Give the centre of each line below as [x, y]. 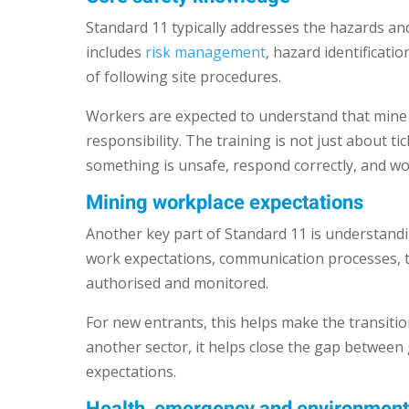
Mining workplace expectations [225, 203]
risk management [206, 52]
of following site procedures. [184, 77]
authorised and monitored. [178, 283]
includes [116, 52]
